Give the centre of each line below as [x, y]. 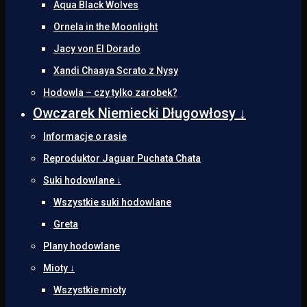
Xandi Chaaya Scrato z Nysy [116, 70]
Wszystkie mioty [90, 290]
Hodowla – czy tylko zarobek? [110, 92]
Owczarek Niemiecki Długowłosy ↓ [139, 113]
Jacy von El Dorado [97, 48]
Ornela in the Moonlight [106, 26]
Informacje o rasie [85, 136]
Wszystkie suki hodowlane [112, 202]
